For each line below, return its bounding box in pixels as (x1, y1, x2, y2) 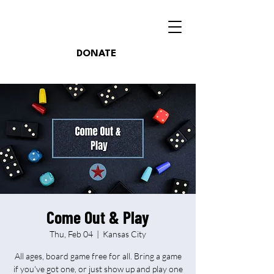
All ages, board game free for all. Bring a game (14, 251, 182, 261)
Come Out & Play (46, 207, 149, 228)
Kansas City (103, 229, 146, 239)
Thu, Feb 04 (50, 229, 93, 239)
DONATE (76, 49, 116, 59)
